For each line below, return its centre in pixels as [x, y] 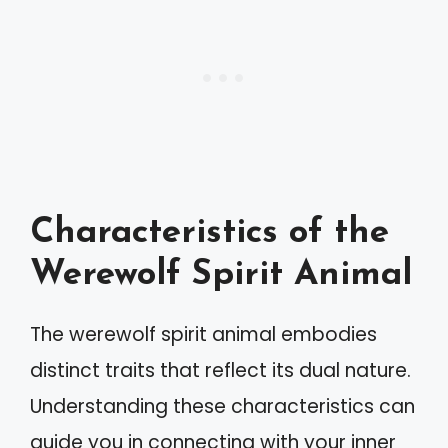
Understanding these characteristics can [222, 406]
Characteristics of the [209, 233]
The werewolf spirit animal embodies [203, 334]
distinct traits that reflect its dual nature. [220, 370]
